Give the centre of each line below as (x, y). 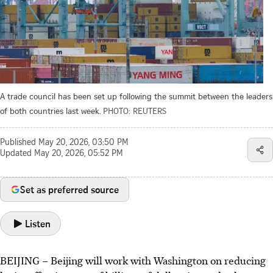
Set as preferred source (69, 189)
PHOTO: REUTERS (135, 110)
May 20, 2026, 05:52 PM (79, 154)
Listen (38, 223)
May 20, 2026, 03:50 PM (83, 143)
